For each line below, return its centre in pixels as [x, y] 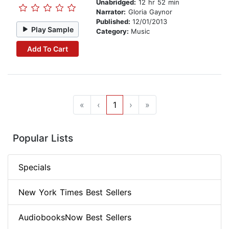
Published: [114, 22]
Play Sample [53, 29]
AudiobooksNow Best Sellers [75, 217]
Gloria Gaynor [149, 12]
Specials [35, 167]
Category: [113, 31]
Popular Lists [43, 139]
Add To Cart [47, 49]
